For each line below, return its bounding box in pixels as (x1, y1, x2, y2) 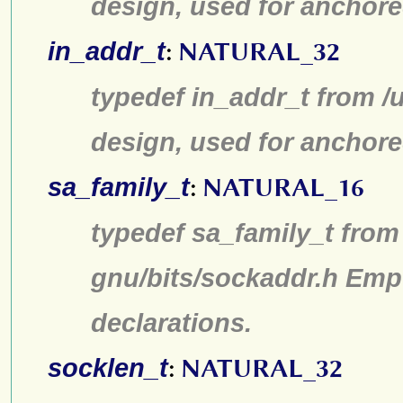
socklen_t (48, 353, 168, 382)
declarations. (91, 308, 252, 337)
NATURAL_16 (202, 173, 364, 202)
